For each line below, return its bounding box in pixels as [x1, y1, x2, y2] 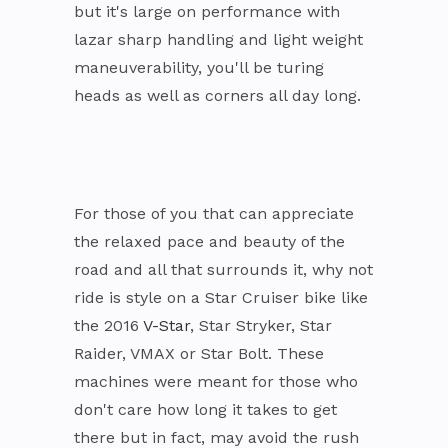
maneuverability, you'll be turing [74, 57, 324, 77]
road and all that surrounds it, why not [74, 259, 373, 279]
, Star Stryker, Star [190, 315, 332, 335]
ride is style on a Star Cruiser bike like [74, 287, 368, 307]
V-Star [143, 315, 190, 335]
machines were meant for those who [74, 371, 358, 391]
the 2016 [74, 315, 143, 335]
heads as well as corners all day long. [74, 85, 361, 105]
